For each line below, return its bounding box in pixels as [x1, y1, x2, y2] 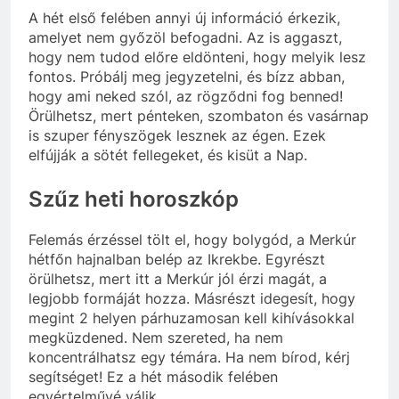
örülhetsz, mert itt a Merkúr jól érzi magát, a [28, 269, 327, 288]
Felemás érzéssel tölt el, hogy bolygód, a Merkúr [28, 230, 356, 248]
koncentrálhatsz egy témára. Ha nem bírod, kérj [28, 347, 350, 366]
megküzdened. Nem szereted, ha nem [28, 328, 283, 346]
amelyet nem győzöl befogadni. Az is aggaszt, [28, 28, 342, 46]
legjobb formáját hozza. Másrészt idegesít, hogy [28, 289, 355, 307]
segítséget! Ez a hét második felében [28, 367, 278, 386]
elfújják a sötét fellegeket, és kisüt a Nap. [28, 145, 307, 164]
